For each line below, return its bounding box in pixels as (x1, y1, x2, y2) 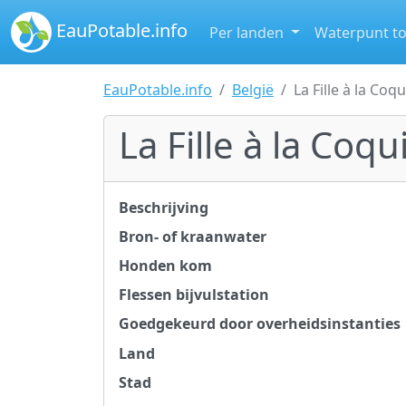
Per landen (209, 22, 287, 43)
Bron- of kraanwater (119, 227, 266, 246)
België (232, 80, 274, 100)
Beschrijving (119, 198, 208, 217)
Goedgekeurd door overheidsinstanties (119, 314, 401, 334)
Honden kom (119, 256, 212, 275)
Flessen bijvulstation (119, 285, 269, 305)
